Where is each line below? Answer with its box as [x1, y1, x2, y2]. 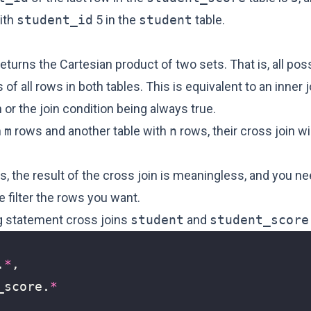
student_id [17, 12, 93, 27]
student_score [210, 212, 309, 227]
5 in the [93, 12, 139, 27]
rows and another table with [12, 124, 169, 138]
